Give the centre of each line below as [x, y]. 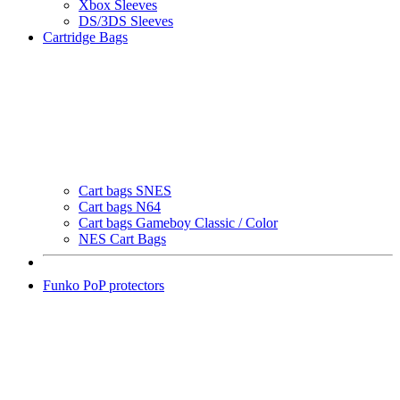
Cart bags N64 [120, 207]
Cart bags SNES [125, 191]
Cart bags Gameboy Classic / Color [178, 223]
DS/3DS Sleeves [126, 21]
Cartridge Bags [85, 37]
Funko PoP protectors [104, 286]
